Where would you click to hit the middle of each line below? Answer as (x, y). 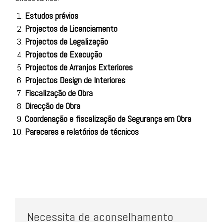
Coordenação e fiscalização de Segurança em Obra (108, 119)
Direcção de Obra (53, 106)
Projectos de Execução (63, 54)
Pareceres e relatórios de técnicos (82, 132)
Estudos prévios (52, 16)
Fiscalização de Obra (59, 93)
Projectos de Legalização (66, 41)
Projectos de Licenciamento (71, 28)
